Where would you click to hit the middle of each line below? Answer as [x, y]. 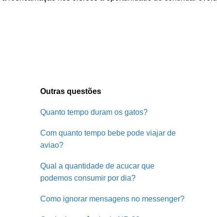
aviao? [52, 145]
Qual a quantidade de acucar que [97, 166]
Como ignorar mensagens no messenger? [112, 199]
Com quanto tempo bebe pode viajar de [108, 133]
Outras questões [71, 91]
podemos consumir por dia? [88, 178]
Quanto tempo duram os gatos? [94, 112]
